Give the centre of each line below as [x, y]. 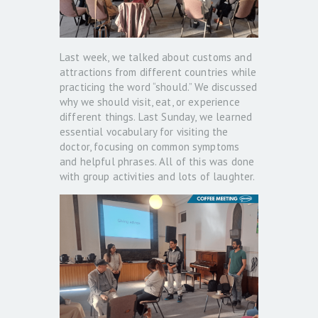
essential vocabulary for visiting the [144, 131]
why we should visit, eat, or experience [150, 102]
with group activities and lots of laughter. [158, 176]
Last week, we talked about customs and [156, 57]
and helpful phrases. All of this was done [157, 161]
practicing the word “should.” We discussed [159, 87]
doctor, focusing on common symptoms [150, 146]
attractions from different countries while [158, 72]
